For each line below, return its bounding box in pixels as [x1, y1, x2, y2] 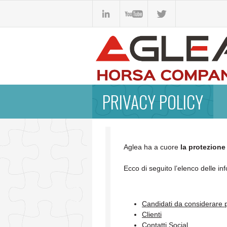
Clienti [142, 210, 162, 219]
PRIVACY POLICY [102, 89, 203, 115]
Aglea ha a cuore [124, 143, 178, 152]
